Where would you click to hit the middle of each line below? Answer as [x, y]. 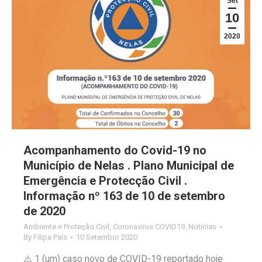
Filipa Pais [50, 237]
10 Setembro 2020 [107, 237]
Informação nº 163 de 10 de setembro [124, 196]
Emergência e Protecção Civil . [105, 181]
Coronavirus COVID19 [149, 227]
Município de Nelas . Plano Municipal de [129, 166]
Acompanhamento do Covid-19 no [115, 151]
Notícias [202, 227]
